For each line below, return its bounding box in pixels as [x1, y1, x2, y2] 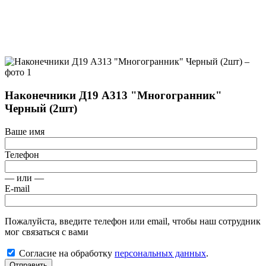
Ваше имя [5, 126, 45, 137]
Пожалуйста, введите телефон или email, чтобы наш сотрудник [5, 216, 261, 226]
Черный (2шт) [5, 102, 77, 115]
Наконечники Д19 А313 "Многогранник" [5, 89, 222, 102]
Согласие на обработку [19, 248, 115, 258]
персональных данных [115, 248, 206, 258]
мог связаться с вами [5, 226, 88, 237]
